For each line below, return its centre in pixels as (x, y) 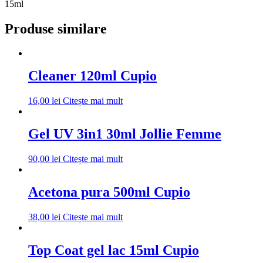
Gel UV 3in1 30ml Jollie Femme (125, 134)
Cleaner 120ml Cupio (92, 76)
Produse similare (56, 28)
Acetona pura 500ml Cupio (109, 192)
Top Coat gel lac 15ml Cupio (114, 250)
